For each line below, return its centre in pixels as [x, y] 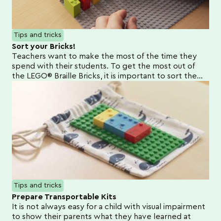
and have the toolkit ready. [61, 86]
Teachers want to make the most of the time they [104, 56]
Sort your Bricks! [44, 46]
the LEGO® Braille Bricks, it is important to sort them [108, 76]
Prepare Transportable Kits [64, 197]
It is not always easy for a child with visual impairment [109, 206]
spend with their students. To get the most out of [103, 66]
